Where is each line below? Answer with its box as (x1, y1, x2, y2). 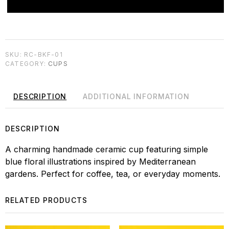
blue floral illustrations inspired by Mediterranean (5, 156, 196, 167)
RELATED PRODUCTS (5, 196, 87, 205)
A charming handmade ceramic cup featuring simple (5, 144, 208, 155)
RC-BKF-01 (24, 50, 63, 58)
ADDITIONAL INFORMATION (83, 91, 190, 101)
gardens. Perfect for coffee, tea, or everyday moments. (5, 169, 220, 179)
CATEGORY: (5, 59, 48, 67)
